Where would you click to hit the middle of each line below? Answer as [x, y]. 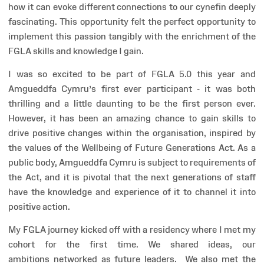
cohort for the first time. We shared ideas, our [132, 245]
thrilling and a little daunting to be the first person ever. [132, 104]
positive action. [40, 207]
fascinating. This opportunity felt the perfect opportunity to [132, 22]
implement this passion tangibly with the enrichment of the [132, 37]
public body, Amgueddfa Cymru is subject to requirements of [132, 163]
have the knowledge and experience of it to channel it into [132, 192]
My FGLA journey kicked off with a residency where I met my [132, 230]
